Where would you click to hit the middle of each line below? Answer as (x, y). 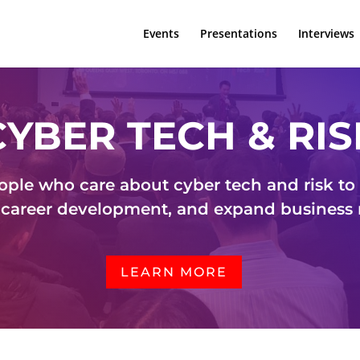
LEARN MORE (174, 272)
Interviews (326, 33)
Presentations (238, 33)
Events (161, 33)
